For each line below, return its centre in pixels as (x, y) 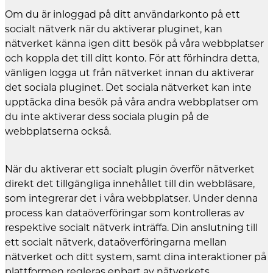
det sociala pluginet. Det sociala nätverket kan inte (128, 88)
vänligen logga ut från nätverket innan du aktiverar (129, 73)
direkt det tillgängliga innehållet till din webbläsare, (130, 184)
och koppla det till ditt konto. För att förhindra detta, (132, 58)
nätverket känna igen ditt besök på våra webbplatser (134, 44)
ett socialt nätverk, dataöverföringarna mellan (116, 243)
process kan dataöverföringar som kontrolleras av (125, 213)
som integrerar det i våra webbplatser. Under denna (131, 199)
